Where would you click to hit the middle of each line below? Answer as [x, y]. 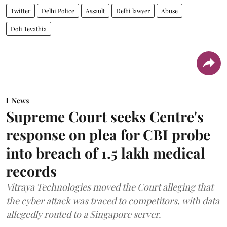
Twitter [21, 10]
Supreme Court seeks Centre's [105, 116]
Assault [95, 10]
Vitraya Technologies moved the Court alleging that [110, 187]
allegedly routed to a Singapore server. [84, 214]
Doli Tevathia [29, 29]
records [31, 171]
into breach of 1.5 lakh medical [106, 153]
